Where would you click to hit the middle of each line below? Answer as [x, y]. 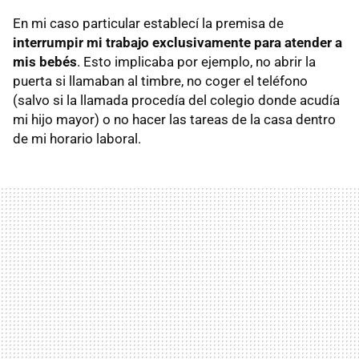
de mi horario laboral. [77, 138]
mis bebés [45, 61]
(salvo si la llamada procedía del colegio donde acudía [176, 100]
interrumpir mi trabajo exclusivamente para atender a [177, 42]
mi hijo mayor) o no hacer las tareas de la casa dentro [174, 119]
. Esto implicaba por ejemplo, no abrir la [196, 61]
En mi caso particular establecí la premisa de [148, 23]
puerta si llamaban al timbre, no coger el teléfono [160, 81]
